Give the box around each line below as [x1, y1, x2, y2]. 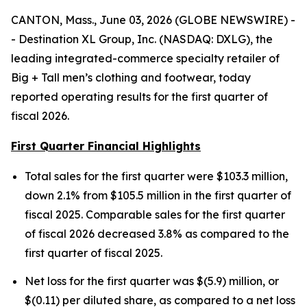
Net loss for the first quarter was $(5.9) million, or [25, 274, 279, 288]
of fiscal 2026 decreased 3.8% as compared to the [25, 227, 289, 241]
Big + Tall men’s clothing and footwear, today [11, 71, 251, 84]
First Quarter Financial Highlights [11, 139, 201, 153]
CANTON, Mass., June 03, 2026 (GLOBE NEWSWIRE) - [11, 13, 295, 27]
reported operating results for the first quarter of [11, 90, 268, 103]
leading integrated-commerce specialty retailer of [11, 51, 280, 65]
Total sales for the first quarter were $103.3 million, [25, 169, 288, 183]
